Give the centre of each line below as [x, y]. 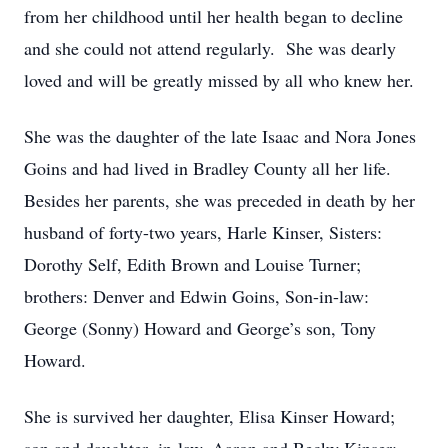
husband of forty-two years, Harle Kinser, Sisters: [206, 232]
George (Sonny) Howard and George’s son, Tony [200, 328]
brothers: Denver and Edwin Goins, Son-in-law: [196, 296]
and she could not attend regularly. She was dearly [210, 48]
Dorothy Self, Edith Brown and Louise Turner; [192, 264]
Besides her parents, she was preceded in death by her [219, 200]
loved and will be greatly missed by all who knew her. [222, 80]
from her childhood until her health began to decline [213, 16]
